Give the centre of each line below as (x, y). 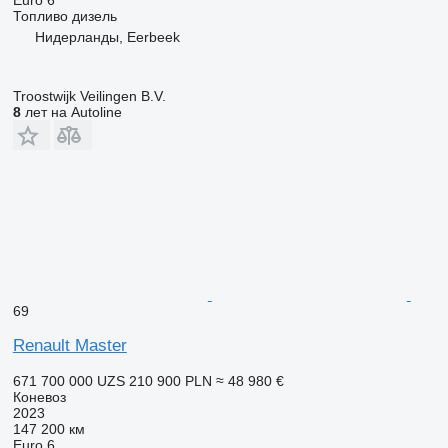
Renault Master (69, 345)
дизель (94, 15)
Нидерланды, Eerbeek (107, 36)
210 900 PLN (170, 380)
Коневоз (39, 396)
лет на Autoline (71, 111)
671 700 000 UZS (68, 380)
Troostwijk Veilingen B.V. (89, 95)
